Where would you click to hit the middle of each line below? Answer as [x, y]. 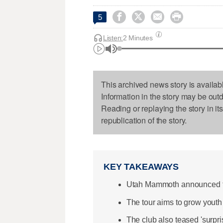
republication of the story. [144, 120]
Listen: [113, 38]
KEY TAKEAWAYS [141, 167]
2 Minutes [138, 38]
